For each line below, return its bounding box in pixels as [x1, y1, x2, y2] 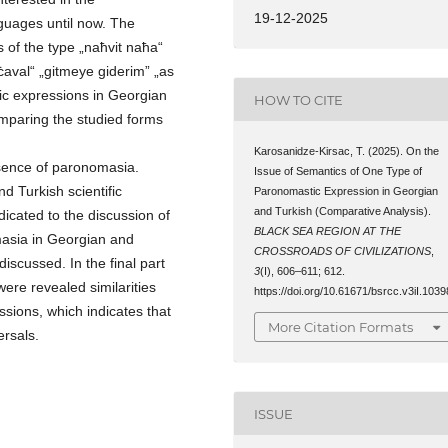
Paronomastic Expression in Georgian [254, 185, 439, 198]
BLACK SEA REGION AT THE [254, 225, 402, 238]
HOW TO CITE [254, 91, 344, 108]
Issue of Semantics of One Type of [254, 165, 423, 178]
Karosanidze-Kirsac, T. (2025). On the [254, 145, 440, 158]
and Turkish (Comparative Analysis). [254, 205, 432, 218]
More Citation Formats [268, 318, 414, 335]
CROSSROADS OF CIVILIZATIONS [254, 245, 432, 258]
